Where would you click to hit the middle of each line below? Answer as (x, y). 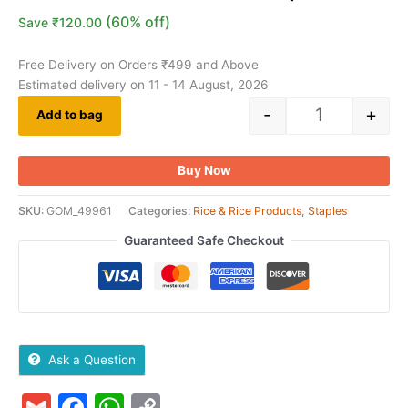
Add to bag (70, 115)
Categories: (161, 211)
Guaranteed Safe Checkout (204, 241)
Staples (327, 211)
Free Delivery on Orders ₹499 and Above (138, 64)
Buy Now (204, 171)
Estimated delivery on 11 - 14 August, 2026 (143, 84)
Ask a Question (92, 359)
